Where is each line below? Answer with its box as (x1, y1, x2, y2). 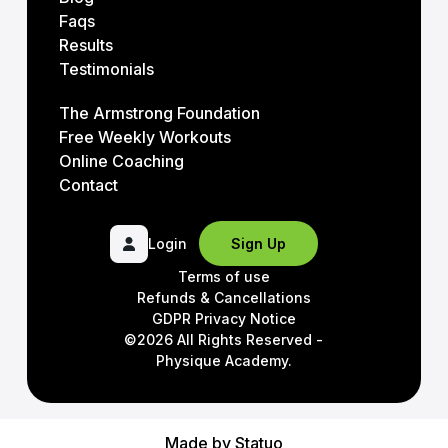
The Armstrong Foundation (58, 103, 260, 124)
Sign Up (230, 235, 286, 253)
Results (58, 35, 113, 56)
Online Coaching (58, 151, 184, 172)
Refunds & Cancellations (136, 289, 311, 307)
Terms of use (177, 268, 270, 286)
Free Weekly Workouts (58, 127, 231, 148)
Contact (58, 175, 118, 196)
